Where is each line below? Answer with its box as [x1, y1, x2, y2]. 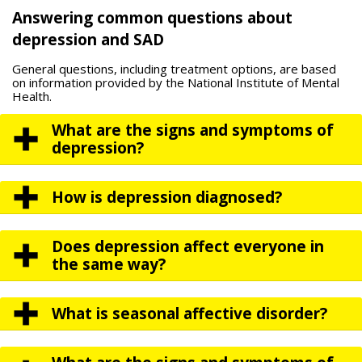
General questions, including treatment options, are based [12, 61, 336, 78]
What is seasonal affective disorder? [52, 303, 327, 325]
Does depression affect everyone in [52, 236, 324, 258]
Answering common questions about [12, 7, 293, 29]
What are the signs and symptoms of [52, 120, 334, 141]
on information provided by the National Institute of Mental [12, 74, 339, 91]
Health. [12, 88, 52, 105]
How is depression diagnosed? [52, 187, 282, 208]
